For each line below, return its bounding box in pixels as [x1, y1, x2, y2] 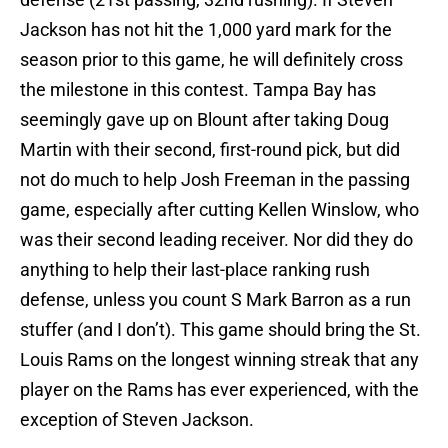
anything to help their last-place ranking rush [20, 259, 370, 281]
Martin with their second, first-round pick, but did [20, 139, 400, 161]
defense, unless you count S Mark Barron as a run [20, 289, 411, 311]
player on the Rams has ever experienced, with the [20, 379, 419, 401]
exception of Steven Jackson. [20, 409, 254, 431]
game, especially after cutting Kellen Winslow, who [20, 199, 419, 221]
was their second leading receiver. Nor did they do [20, 229, 413, 251]
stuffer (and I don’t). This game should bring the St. [20, 319, 421, 341]
